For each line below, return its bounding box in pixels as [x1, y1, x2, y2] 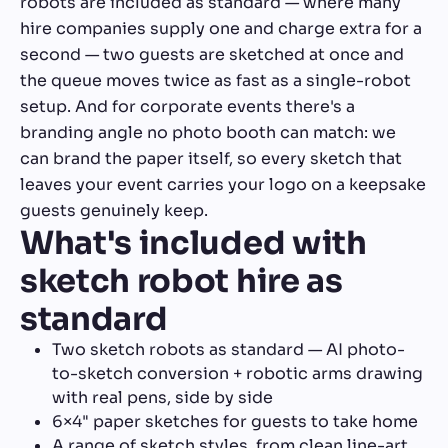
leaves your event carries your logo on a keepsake [20, 173, 426, 195]
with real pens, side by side [52, 386, 273, 408]
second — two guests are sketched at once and [20, 43, 404, 65]
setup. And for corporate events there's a [20, 95, 355, 117]
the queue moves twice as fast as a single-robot [20, 69, 411, 91]
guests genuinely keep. [20, 199, 208, 221]
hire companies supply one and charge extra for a [20, 17, 422, 39]
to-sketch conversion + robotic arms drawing [52, 362, 423, 384]
